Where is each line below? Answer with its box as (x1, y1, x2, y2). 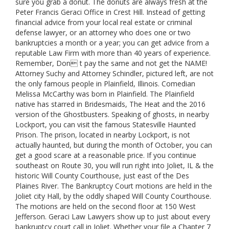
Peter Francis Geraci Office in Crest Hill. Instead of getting (15, 7, 205, 17)
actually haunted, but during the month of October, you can (15, 140, 212, 150)
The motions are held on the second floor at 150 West (15, 201, 196, 211)
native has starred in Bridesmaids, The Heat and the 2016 (15, 99, 205, 109)
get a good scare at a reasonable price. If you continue (15, 150, 196, 160)
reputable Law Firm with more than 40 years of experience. (15, 48, 211, 58)
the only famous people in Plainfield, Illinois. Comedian (15, 79, 195, 88)
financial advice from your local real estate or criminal (15, 17, 192, 27)
